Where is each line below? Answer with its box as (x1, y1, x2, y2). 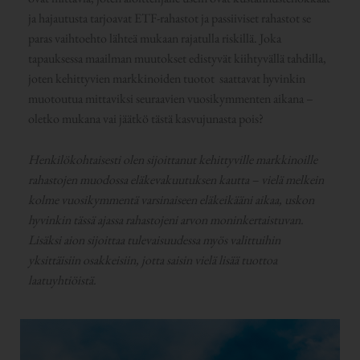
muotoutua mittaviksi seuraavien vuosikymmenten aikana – (27, 90, 313, 108)
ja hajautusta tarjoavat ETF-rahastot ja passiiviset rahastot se (27, 10, 311, 27)
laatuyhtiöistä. (27, 271, 96, 288)
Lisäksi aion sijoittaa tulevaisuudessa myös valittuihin (27, 231, 280, 248)
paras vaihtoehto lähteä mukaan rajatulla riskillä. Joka (27, 30, 281, 47)
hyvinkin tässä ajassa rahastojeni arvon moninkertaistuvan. (27, 211, 304, 228)
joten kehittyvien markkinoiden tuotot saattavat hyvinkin (27, 70, 305, 88)
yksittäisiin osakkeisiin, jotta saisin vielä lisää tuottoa (27, 251, 277, 268)
